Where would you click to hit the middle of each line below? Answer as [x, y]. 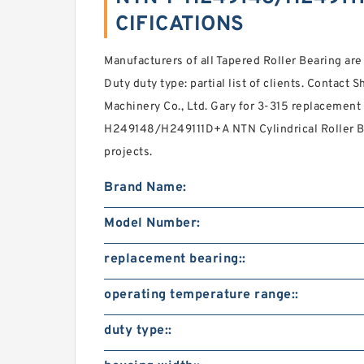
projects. [128, 152]
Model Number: [152, 223]
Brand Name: [145, 188]
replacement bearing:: [175, 259]
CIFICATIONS [180, 25]
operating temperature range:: [201, 295]
